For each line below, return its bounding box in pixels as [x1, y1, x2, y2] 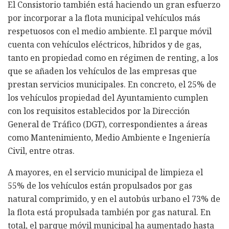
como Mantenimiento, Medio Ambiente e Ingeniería [8, 131, 210, 143]
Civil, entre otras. [8, 145, 75, 156]
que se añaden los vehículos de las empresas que [8, 65, 197, 77]
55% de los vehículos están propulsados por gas [8, 179, 192, 191]
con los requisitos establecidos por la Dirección [8, 105, 190, 117]
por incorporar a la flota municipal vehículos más [8, 12, 200, 24]
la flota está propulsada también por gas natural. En [8, 206, 211, 218]
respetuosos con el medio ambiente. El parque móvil [8, 25, 212, 37]
